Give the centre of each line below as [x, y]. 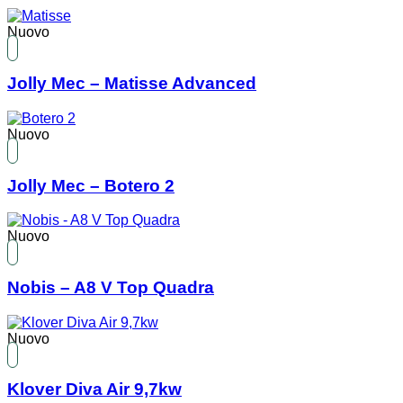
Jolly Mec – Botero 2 [91, 185]
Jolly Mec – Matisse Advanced [132, 84]
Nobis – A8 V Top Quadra [111, 287]
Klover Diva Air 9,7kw [94, 390]
